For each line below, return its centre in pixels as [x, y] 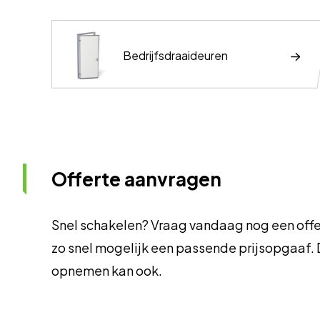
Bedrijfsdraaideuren [176, 56]
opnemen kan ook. [107, 270]
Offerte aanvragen [136, 179]
